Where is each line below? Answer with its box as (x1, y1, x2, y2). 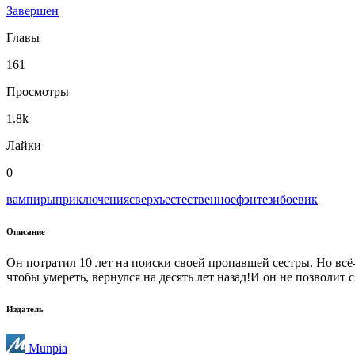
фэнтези (236, 192, 280, 206)
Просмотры (6, 84, 69, 98)
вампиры (6, 192, 55, 206)
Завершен (6, 3, 59, 17)
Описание (6, 226, 45, 236)
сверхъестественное (129, 192, 236, 206)
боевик (280, 192, 318, 206)
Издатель (6, 303, 44, 314)
